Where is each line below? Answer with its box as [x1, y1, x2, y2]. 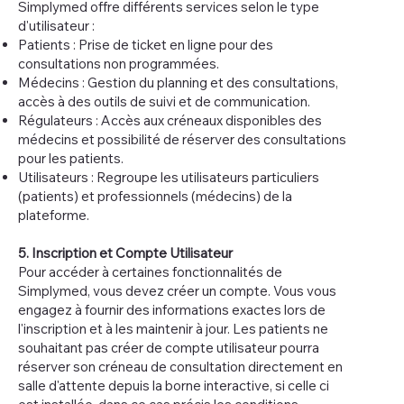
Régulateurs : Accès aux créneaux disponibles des [18, 111, 322, 129]
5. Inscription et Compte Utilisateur [18, 243, 233, 262]
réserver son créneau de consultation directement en [18, 357, 343, 375]
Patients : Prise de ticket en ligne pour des [18, 35, 273, 53]
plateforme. [18, 206, 89, 224]
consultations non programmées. [18, 54, 219, 72]
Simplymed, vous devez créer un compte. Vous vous [18, 281, 336, 299]
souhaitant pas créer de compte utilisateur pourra [18, 338, 319, 356]
